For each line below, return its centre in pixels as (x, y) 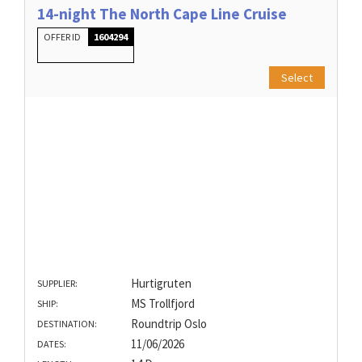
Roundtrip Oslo (168, 324)
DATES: (52, 344)
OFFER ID (63, 37)
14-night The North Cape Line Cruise (162, 14)
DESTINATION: (67, 324)
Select (297, 78)
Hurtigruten (161, 284)
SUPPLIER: (57, 284)
